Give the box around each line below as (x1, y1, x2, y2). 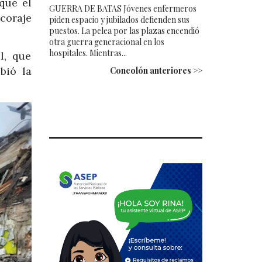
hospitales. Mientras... (49, 47, 127, 58)
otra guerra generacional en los (49, 36, 164, 47)
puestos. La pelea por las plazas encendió (49, 25, 199, 36)
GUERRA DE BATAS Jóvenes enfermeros (49, 2, 196, 14)
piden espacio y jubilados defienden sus (49, 13, 189, 25)
